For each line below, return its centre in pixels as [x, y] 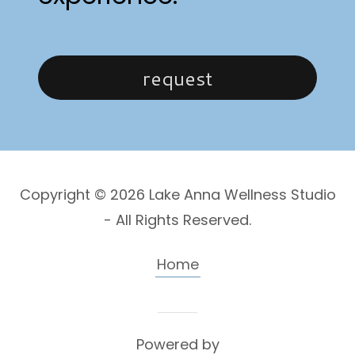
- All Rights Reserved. [177, 220]
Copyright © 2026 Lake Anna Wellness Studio [177, 195]
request [177, 78]
